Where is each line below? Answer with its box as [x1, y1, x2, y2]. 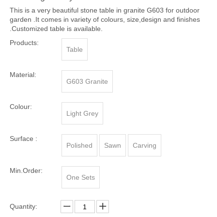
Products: [10, 39, 39, 46]
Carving [133, 141, 156, 149]
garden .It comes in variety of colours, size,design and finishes [10, 15, 200, 23]
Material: [10, 71, 36, 78]
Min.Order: [10, 167, 43, 174]
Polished [66, 141, 93, 149]
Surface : [10, 135, 37, 142]
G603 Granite [66, 77, 108, 85]
